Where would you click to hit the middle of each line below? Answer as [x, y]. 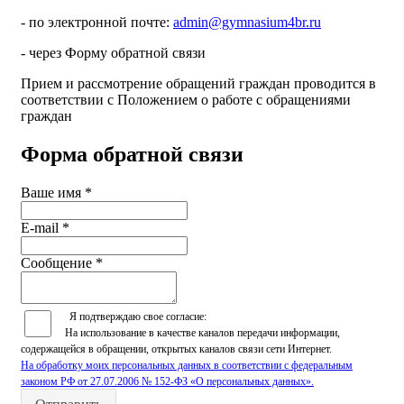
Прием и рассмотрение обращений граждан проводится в [198, 83]
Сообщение [58, 262]
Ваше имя [53, 192]
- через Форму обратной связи [113, 52]
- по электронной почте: [97, 22]
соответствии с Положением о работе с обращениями [186, 99]
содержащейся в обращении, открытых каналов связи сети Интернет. [176, 349]
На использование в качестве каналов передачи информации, [202, 332]
